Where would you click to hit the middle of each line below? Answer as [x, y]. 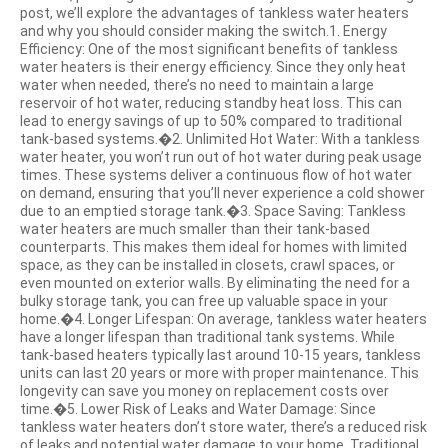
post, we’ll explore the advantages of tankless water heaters [214, 13]
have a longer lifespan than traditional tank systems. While [207, 337]
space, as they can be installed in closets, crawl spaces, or [207, 265]
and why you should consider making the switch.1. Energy [203, 31]
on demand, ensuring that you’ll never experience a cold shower [222, 193]
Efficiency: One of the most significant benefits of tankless [209, 49]
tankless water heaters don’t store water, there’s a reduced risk [223, 427]
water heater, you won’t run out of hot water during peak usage [221, 157]
